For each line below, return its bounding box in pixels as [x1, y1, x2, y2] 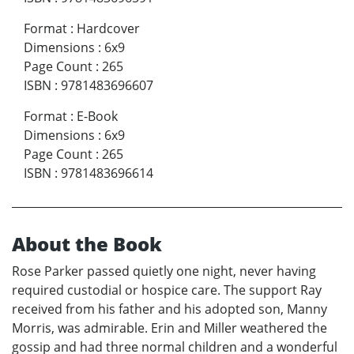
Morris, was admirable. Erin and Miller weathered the [12, 318, 327, 337]
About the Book [12, 230, 162, 257]
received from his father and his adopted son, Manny [12, 299, 327, 318]
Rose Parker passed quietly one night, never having [12, 262, 316, 280]
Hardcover [77, 19, 140, 37]
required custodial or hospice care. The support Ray [12, 281, 322, 299]
